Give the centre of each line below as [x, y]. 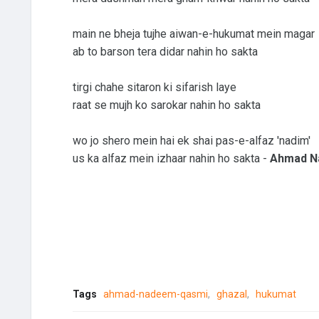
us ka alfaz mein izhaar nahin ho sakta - [171, 158]
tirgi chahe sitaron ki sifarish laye [154, 87]
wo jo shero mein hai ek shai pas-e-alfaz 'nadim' [191, 140]
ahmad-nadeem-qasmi [155, 294]
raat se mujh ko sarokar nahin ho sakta [166, 105]
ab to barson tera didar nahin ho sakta [165, 51]
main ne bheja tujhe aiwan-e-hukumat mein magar [193, 33]
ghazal [231, 294]
